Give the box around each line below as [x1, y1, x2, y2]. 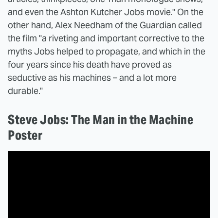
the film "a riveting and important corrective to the [8, 33, 204, 44]
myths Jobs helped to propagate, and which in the [8, 46, 205, 57]
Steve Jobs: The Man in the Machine [8, 111, 193, 128]
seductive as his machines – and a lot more [8, 72, 177, 84]
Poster [8, 127, 42, 144]
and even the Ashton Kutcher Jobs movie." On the [8, 6, 203, 18]
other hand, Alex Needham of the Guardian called [8, 19, 202, 31]
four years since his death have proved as [8, 59, 172, 71]
